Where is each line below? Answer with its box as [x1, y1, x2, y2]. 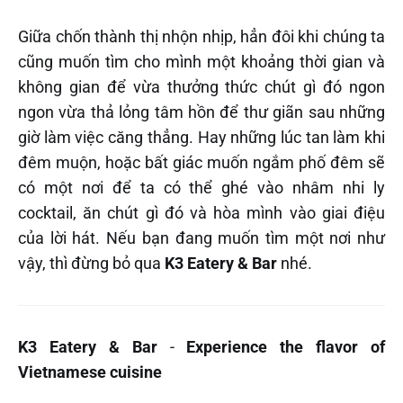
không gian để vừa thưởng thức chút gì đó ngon [18, 77, 385, 97]
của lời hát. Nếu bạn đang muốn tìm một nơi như [18, 228, 385, 248]
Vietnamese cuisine [18, 363, 162, 382]
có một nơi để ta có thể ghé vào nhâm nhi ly [18, 178, 385, 198]
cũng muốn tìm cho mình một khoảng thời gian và [18, 52, 385, 72]
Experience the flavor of [186, 337, 385, 357]
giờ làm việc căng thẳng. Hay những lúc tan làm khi [18, 128, 385, 148]
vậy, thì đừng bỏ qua [18, 254, 165, 273]
